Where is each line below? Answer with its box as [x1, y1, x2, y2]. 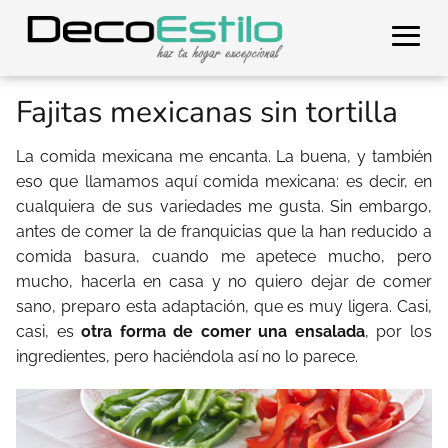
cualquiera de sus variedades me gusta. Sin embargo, [16, 197, 432, 216]
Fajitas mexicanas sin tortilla [16, 92, 398, 133]
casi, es [16, 322, 74, 341]
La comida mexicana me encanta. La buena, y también [16, 147, 432, 166]
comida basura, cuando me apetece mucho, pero [16, 247, 432, 266]
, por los [364, 322, 433, 341]
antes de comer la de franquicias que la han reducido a [16, 222, 432, 241]
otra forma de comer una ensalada [73, 322, 365, 341]
